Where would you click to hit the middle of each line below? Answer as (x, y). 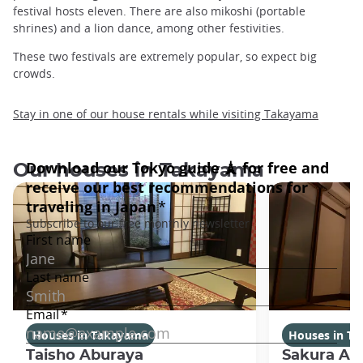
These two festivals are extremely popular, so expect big (165, 57)
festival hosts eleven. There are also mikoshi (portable (159, 11)
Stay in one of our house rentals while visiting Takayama (166, 113)
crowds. (36, 74)
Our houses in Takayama (139, 171)
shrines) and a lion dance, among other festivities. (149, 28)
